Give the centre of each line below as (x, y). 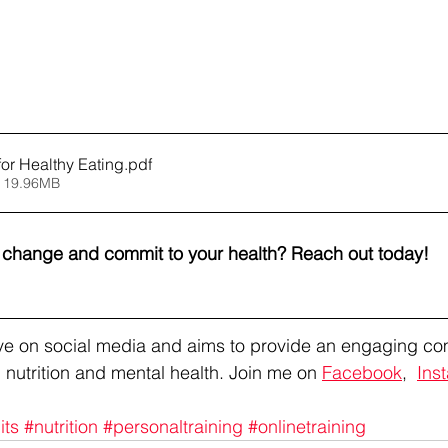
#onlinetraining (307, 426)
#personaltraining (173, 426)
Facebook (362, 372)
